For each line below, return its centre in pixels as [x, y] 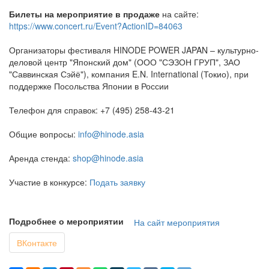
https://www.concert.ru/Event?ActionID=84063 [96, 26]
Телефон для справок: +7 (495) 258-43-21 [92, 110]
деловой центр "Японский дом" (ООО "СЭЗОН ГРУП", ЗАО [125, 62]
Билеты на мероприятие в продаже [84, 14]
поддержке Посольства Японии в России [89, 86]
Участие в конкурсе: [49, 182]
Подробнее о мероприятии [66, 221]
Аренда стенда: [41, 158]
